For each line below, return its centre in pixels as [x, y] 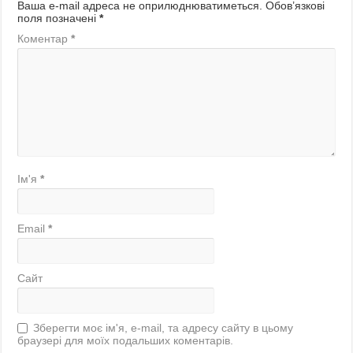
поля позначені [59, 19]
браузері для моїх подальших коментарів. [126, 341]
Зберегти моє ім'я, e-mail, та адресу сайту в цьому [163, 328]
